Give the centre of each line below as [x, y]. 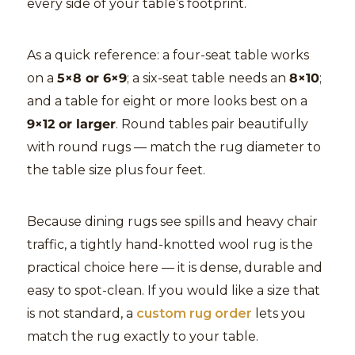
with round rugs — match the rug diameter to [174, 147]
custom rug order [194, 313]
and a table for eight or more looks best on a [167, 101]
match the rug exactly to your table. [143, 336]
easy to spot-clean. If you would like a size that [174, 290]
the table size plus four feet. [116, 170]
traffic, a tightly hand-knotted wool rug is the [170, 244]
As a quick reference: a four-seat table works [168, 55]
